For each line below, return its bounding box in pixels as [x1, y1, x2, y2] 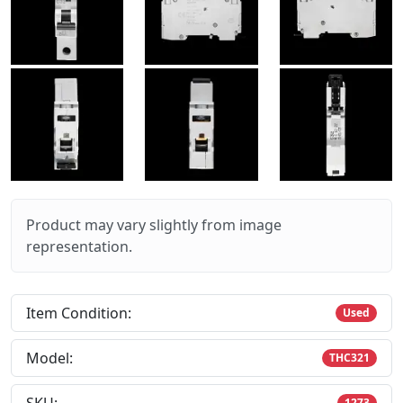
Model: [26, 348, 73, 369]
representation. [26, 237, 132, 257]
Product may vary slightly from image [26, 215, 282, 236]
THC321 [329, 350, 371, 366]
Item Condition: [26, 303, 131, 324]
